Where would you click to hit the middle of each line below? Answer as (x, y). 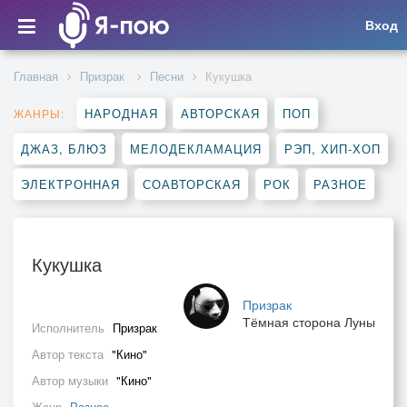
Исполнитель (70, 328)
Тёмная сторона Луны (309, 322)
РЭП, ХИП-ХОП (333, 149)
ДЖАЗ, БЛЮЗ (64, 149)
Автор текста (69, 354)
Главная (36, 76)
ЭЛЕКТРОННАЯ (70, 184)
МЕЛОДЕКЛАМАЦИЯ (196, 149)
